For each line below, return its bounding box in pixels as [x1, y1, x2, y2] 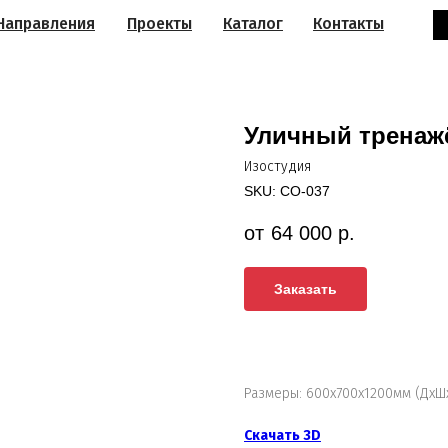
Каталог [223, 14, 283, 33]
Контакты [313, 14, 384, 33]
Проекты [127, 14, 192, 33]
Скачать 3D [244, 427, 321, 445]
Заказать [274, 280, 337, 297]
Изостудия [244, 158, 311, 175]
